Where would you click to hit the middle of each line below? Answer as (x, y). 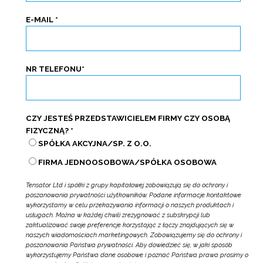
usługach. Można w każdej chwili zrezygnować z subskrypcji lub (118, 215)
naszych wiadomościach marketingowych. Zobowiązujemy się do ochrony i (134, 235)
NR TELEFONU (53, 69)
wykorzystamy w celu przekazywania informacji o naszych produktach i (129, 205)
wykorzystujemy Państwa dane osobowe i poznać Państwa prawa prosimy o (137, 255)
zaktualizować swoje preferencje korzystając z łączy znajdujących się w (129, 225)
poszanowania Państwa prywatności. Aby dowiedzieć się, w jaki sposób (129, 245)
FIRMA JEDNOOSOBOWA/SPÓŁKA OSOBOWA (127, 162)
